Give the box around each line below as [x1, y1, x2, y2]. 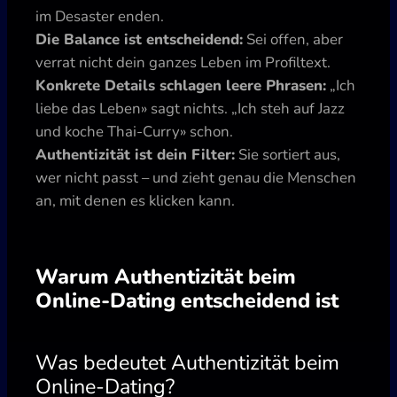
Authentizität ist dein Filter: [35, 144, 235, 165]
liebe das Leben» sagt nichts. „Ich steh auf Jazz [35, 97, 345, 119]
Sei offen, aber [243, 28, 343, 50]
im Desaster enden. [35, 5, 164, 27]
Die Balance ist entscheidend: [35, 28, 243, 50]
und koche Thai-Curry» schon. [35, 121, 233, 142]
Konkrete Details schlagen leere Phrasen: [35, 74, 326, 96]
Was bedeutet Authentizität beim [35, 347, 339, 377]
